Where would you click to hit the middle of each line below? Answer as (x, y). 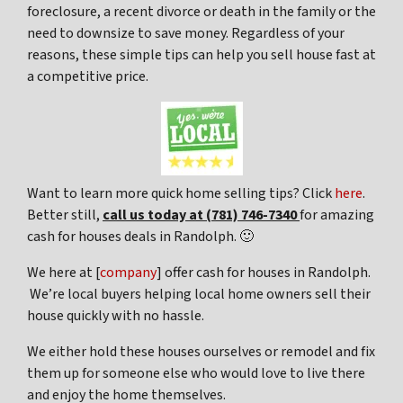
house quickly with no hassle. (116, 316)
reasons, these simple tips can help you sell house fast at (201, 55)
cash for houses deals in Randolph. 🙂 (140, 237)
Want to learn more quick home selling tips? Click (181, 194)
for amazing (337, 215)
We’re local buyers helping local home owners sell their (199, 295)
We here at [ (63, 273)
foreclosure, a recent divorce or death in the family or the (201, 12)
